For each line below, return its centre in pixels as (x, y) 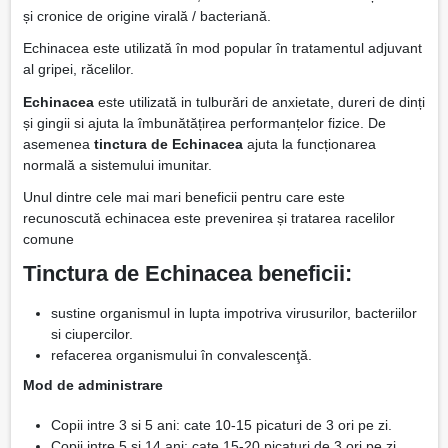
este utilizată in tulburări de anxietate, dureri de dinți (259, 101)
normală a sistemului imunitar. (117, 164)
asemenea (58, 143)
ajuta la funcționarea (309, 143)
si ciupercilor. (91, 334)
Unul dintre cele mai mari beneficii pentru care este (183, 196)
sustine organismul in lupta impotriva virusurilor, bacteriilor (233, 313)
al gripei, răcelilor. (78, 69)
